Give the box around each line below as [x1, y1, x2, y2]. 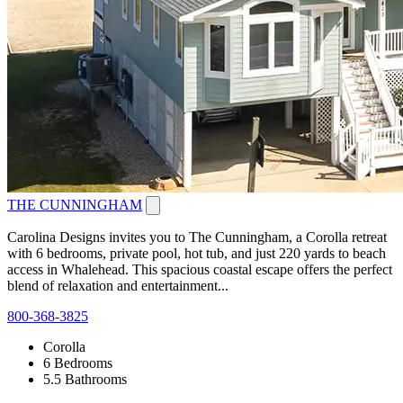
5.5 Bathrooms [43, 371, 127, 387]
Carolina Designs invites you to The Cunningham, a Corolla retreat [7, 228, 387, 245]
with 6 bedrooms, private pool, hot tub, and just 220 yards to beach [7, 245, 386, 261]
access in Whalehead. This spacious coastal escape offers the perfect [7, 261, 392, 277]
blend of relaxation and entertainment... [7, 277, 228, 293]
